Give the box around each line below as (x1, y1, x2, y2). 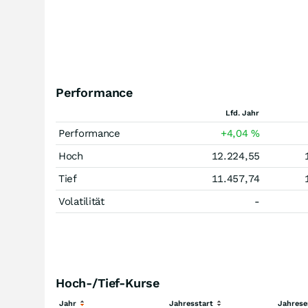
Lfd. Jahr (225, 109, 259, 118)
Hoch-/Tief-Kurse (56, 276, 160, 290)
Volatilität (58, 195, 104, 208)
